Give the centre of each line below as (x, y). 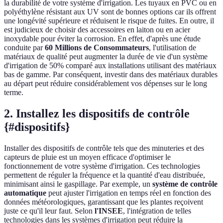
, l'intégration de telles (157, 211)
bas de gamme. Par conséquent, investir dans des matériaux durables (111, 75)
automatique (25, 193)
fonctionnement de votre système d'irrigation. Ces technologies (102, 166)
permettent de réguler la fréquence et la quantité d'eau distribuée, (105, 175)
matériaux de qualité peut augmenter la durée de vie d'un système (106, 57)
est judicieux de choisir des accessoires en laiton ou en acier (97, 30)
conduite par (24, 48)
